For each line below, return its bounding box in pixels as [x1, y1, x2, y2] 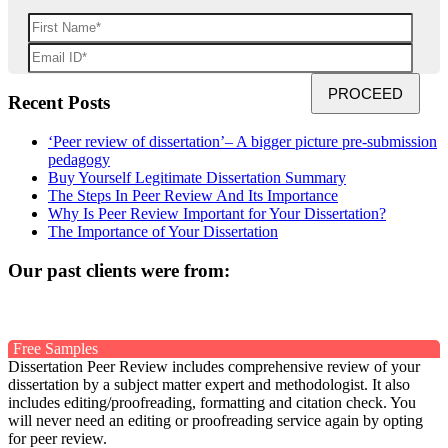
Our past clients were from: [8, 259, 230, 281]
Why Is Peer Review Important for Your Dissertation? [48, 205, 386, 223]
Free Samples [13, 339, 98, 357]
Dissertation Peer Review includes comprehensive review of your [8, 357, 420, 375]
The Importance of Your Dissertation [48, 223, 278, 241]
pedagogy [48, 151, 110, 169]
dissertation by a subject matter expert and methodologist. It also [8, 375, 410, 393]
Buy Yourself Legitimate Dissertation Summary [48, 169, 346, 187]
